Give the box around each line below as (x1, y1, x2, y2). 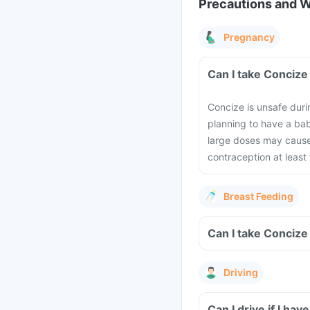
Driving (224, 266, 258, 278)
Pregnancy (224, 31, 275, 43)
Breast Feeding (224, 190, 293, 202)
